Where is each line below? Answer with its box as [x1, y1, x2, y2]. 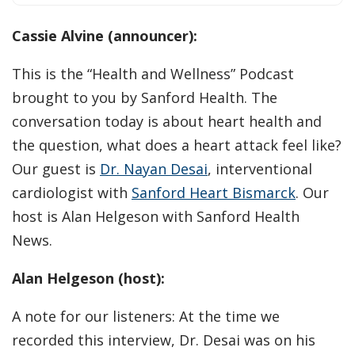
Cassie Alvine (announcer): [12, 26, 197, 46]
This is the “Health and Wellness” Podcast [12, 64, 294, 84]
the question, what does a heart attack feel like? [12, 136, 342, 155]
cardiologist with [12, 183, 132, 203]
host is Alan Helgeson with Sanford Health [12, 207, 300, 227]
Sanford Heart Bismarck [132, 183, 296, 203]
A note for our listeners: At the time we [12, 307, 280, 326]
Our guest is [12, 159, 100, 179]
